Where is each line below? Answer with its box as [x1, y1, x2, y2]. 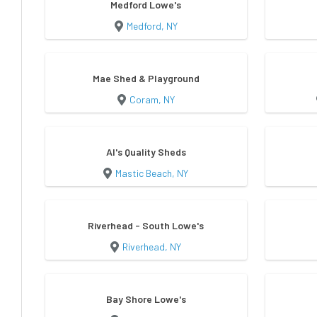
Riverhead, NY [122, 241, 182, 253]
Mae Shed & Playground [92, 72, 200, 85]
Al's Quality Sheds [105, 146, 186, 158]
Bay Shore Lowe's [105, 293, 186, 306]
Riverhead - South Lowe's [88, 219, 204, 232]
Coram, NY [129, 93, 175, 106]
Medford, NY [126, 20, 178, 33]
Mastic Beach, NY [115, 167, 189, 180]
